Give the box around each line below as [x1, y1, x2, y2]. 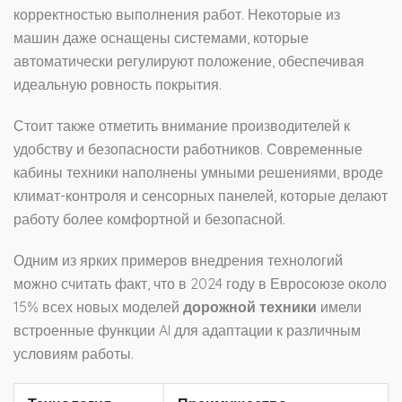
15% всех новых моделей [13, 298, 183, 317]
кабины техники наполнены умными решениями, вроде [13, 163, 383, 182]
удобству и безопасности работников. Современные [13, 140, 363, 159]
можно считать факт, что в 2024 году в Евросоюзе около [13, 275, 387, 293]
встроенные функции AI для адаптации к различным [13, 321, 361, 340]
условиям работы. [13, 345, 134, 363]
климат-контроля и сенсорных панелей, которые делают [13, 187, 388, 205]
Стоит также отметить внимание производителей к [13, 117, 350, 135]
